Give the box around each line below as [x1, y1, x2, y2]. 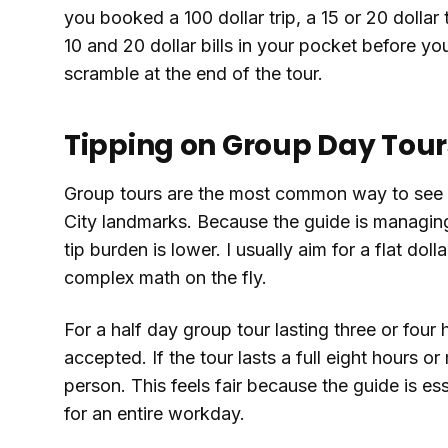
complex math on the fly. [64, 266, 267, 288]
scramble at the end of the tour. [64, 62, 323, 84]
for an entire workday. [64, 402, 245, 424]
